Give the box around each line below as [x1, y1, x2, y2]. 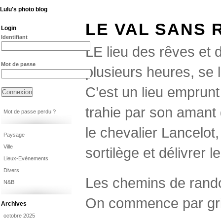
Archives [1, 200, 27, 207]
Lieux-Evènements [3, 155, 48, 161]
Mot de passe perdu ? [3, 108, 56, 114]
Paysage [3, 131, 25, 138]
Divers [3, 167, 19, 173]
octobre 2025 [3, 212, 35, 219]
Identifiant [1, 34, 28, 40]
